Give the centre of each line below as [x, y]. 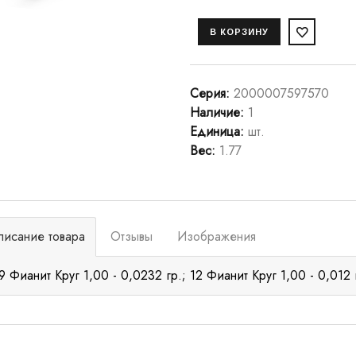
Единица [215, 132]
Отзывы [131, 236]
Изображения [216, 236]
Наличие [215, 112]
